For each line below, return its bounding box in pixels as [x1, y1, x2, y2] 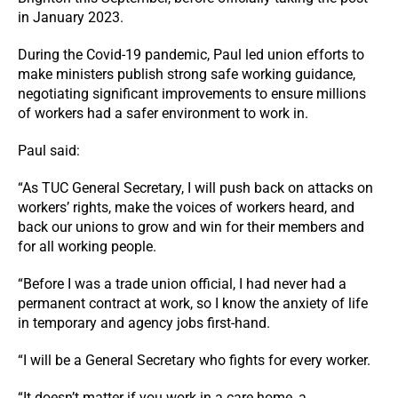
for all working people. [18, 238, 156, 255]
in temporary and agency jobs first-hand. [18, 314, 270, 331]
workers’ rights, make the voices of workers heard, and [18, 199, 354, 216]
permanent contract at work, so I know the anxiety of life [18, 295, 368, 312]
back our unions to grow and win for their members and [18, 219, 364, 235]
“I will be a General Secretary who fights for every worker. [18, 352, 370, 369]
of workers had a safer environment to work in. [18, 105, 308, 122]
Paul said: [18, 142, 80, 159]
